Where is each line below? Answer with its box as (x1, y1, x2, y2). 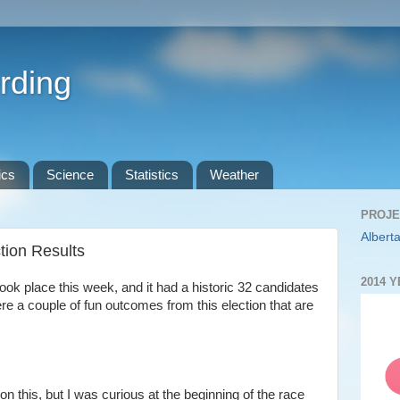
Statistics (124, 167, 179, 183)
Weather (209, 167, 259, 183)
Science (46, 167, 94, 183)
